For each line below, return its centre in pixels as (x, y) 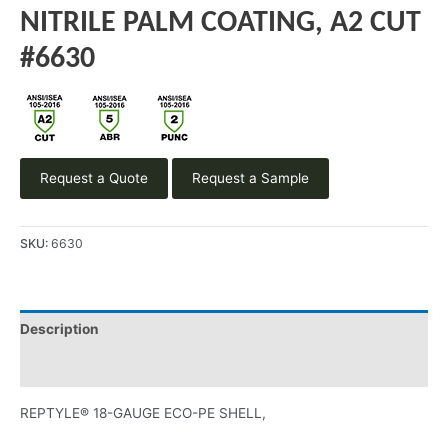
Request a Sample (250, 177)
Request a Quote (94, 177)
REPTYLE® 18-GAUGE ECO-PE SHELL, (143, 413)
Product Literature (82, 367)
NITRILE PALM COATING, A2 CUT (220, 23)
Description (59, 328)
